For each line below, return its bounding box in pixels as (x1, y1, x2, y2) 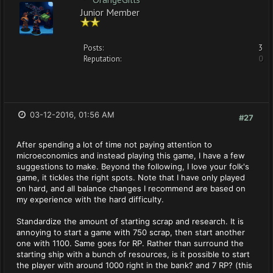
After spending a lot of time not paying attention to (16, 140, 212, 149)
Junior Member (80, 6, 140, 16)
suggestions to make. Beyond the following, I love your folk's (16, 161, 249, 171)
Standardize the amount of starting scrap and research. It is (16, 216, 244, 226)
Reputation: (83, 54, 121, 64)
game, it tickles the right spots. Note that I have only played (16, 172, 245, 182)
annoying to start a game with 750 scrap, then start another (16, 227, 245, 237)
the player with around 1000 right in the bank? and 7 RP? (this (16, 260, 252, 270)
